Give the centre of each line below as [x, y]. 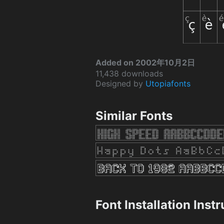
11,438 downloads [129, 74]
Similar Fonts [134, 116]
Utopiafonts [168, 84]
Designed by [120, 84]
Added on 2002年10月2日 [145, 63]
